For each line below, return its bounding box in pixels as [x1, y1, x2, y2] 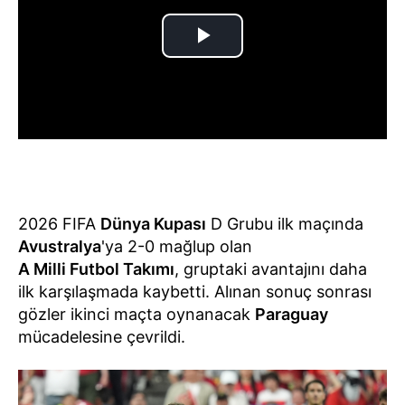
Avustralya [18, 236, 101, 256]
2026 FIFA [18, 213, 100, 233]
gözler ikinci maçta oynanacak [18, 304, 255, 324]
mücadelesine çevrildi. [18, 326, 185, 346]
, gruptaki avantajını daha [174, 259, 367, 278]
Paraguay [255, 304, 328, 324]
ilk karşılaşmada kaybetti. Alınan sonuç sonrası [18, 281, 372, 301]
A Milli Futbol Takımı [18, 259, 174, 278]
